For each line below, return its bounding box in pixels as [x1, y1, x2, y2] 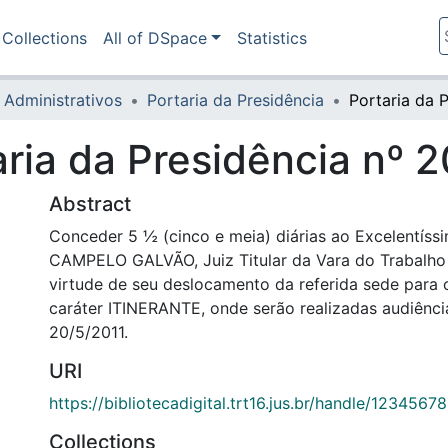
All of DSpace [103, 28, 207, 48]
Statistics [236, 28, 307, 48]
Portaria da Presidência [147, 90, 324, 110]
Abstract [49, 192, 131, 216]
